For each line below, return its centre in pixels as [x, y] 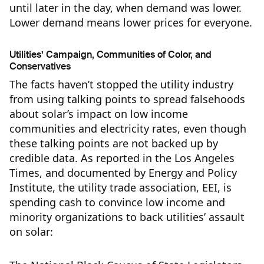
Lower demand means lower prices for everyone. [131, 23]
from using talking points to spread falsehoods [127, 99]
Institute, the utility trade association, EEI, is [121, 188]
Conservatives [40, 67]
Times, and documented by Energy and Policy [123, 173]
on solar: [31, 232]
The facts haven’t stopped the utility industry [121, 85]
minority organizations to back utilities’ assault [127, 217]
